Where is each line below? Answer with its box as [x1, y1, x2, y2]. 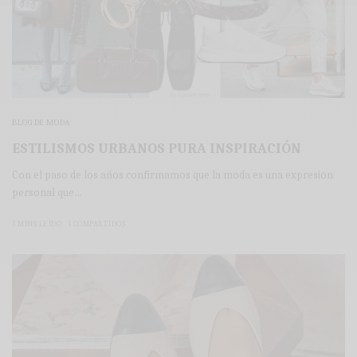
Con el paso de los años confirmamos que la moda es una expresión [12, 168, 334, 182]
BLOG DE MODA [12, 117, 71, 128]
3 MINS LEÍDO [12, 219, 61, 229]
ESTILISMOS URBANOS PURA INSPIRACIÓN [12, 140, 301, 158]
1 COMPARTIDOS [67, 219, 125, 229]
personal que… [12, 186, 83, 200]
